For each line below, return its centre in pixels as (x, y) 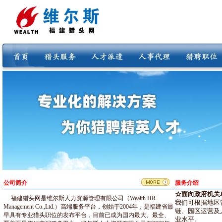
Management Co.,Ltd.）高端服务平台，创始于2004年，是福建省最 (88, 207)
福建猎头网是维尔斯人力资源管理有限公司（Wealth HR (83, 198)
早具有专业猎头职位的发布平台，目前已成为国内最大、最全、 (87, 215)
